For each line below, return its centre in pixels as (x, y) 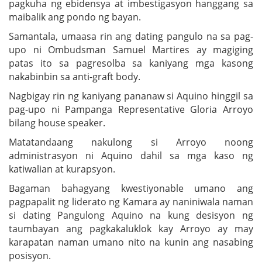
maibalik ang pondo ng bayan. (75, 17)
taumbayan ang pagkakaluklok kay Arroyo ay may (131, 228)
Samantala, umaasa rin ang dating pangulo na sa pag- (131, 36)
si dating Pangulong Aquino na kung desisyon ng (131, 215)
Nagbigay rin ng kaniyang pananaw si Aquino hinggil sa (131, 96)
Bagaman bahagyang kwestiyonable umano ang (131, 188)
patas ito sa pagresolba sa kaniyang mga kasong (131, 63)
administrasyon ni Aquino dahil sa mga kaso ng (131, 155)
